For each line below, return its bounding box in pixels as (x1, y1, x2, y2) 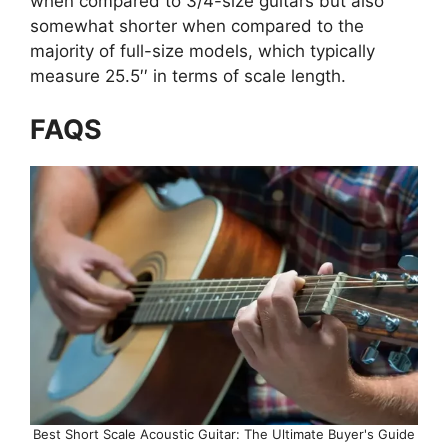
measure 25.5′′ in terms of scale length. (30, 65, 346, 86)
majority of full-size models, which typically (30, 40, 375, 61)
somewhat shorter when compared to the (30, 15, 364, 36)
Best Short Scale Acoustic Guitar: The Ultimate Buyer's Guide (33, 426, 415, 443)
